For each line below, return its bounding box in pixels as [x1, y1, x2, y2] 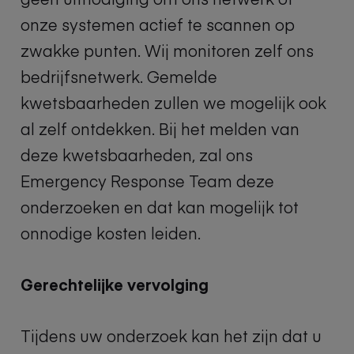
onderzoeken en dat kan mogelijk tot [21, 196, 299, 217]
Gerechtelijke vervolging [21, 273, 209, 295]
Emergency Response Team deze [21, 170, 274, 191]
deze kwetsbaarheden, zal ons [21, 144, 253, 165]
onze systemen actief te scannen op [21, 13, 295, 35]
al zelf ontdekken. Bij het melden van [21, 118, 299, 139]
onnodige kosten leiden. [21, 222, 201, 243]
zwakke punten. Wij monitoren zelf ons [21, 40, 314, 61]
